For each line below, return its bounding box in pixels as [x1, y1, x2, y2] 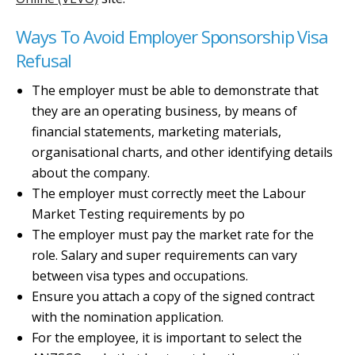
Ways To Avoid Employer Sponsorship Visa [16, 25, 329, 48]
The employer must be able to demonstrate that [32, 82, 319, 99]
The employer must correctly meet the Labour [32, 185, 306, 202]
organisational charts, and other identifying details [32, 143, 333, 161]
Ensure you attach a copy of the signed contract [32, 288, 315, 305]
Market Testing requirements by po [32, 205, 245, 223]
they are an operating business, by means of [32, 102, 297, 120]
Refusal [16, 48, 72, 72]
